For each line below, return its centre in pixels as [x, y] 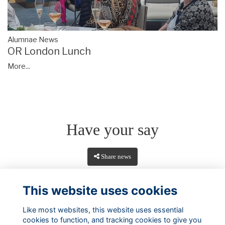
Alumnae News [33, 39]
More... [19, 66]
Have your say [113, 129]
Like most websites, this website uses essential [103, 209]
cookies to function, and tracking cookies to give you [112, 219]
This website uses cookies [100, 190]
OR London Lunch [49, 51]
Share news [116, 156]
